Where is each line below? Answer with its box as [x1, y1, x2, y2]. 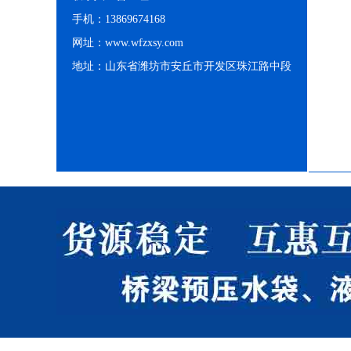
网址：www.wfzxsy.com [72, 37, 183, 49]
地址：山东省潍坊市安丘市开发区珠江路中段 [72, 60, 291, 72]
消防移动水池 [153, 5, 219, 16]
